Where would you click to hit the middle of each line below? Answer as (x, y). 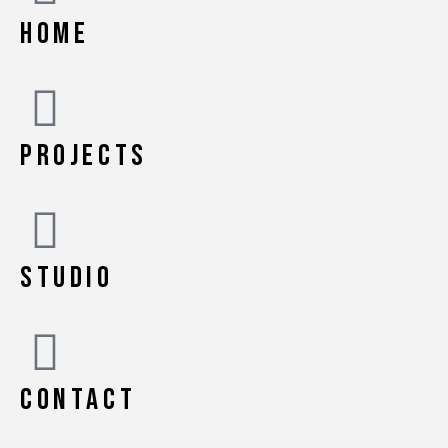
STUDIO (67, 278)
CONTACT (78, 400)
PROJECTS (84, 156)
